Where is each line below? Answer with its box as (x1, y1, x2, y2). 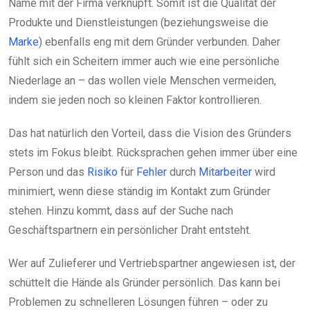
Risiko (87, 165, 118, 179)
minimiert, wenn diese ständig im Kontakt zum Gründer (8, 185, 271, 199)
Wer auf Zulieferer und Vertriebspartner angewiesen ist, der (8, 257, 295, 271)
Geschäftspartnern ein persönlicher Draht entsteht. (8, 224, 251, 237)
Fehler (136, 165, 167, 179)
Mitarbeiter (199, 165, 252, 179)
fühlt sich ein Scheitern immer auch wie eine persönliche (8, 55, 280, 69)
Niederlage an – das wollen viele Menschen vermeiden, (8, 74, 276, 88)
